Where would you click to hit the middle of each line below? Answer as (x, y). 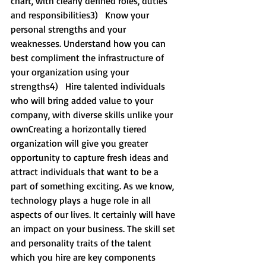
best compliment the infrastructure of (88, 58)
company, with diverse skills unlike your (93, 115)
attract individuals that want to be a (86, 172)
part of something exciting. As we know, (94, 186)
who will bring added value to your (83, 100)
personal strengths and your (69, 29)
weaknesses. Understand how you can (89, 43)
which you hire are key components (84, 257)
